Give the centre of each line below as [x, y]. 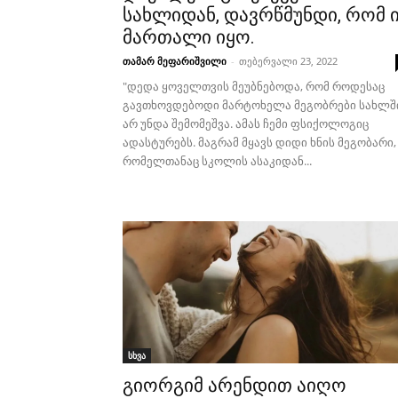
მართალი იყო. [189, 37]
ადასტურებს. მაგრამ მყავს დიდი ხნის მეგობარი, [259, 142]
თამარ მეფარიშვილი [175, 61]
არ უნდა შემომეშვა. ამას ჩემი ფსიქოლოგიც [246, 123]
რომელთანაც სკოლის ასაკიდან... [217, 161]
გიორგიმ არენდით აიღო [235, 386]
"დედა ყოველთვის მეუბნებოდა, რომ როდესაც [254, 86]
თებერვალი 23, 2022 [288, 61]
